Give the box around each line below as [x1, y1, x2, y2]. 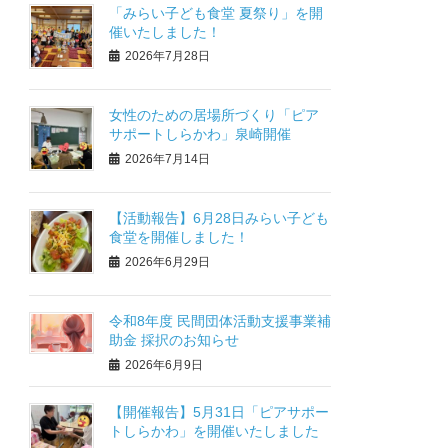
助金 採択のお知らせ [109, 331, 240, 348]
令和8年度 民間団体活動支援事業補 [109, 312, 332, 329]
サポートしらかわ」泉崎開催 [109, 126, 292, 143]
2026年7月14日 [125, 151, 211, 166]
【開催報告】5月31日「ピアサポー [109, 404, 330, 421]
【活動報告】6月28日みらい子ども [109, 210, 330, 227]
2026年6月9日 [125, 357, 204, 372]
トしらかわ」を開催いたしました [109, 423, 320, 440]
